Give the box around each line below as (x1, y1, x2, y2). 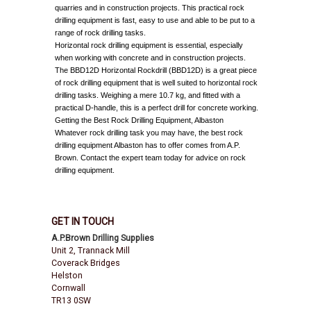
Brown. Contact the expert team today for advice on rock (55, 153, 246, 162)
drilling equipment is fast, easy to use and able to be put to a (55, 16, 255, 25)
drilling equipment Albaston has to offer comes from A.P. (55, 141, 240, 150)
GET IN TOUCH (51, 215, 114, 227)
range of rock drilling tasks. (55, 28, 146, 37)
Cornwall (51, 283, 85, 293)
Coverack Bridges (51, 258, 120, 268)
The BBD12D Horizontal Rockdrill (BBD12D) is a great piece (55, 66, 257, 75)
